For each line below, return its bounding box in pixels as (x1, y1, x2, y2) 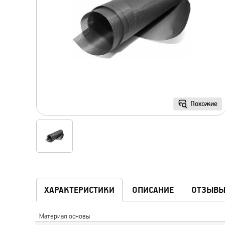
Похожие (190, 99, 217, 108)
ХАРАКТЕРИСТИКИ (44, 184, 115, 195)
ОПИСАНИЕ (132, 184, 174, 195)
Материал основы (39, 211, 90, 220)
